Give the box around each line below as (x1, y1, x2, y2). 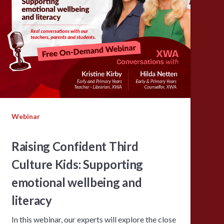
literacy (11, 192, 52, 207)
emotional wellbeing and (11, 174, 142, 189)
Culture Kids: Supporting (11, 156, 143, 171)
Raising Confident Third (11, 138, 138, 153)
